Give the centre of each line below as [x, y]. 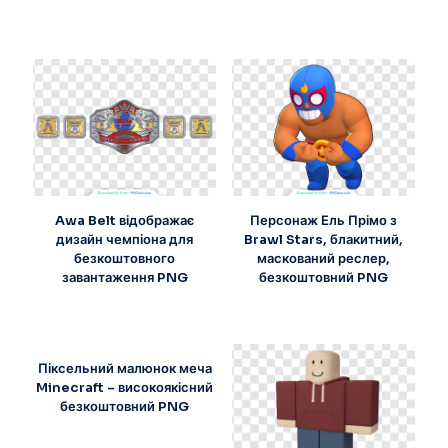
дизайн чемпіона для [125, 240]
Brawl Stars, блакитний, [323, 240]
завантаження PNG [124, 278]
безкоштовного [125, 259]
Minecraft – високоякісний [125, 388]
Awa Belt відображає [125, 221]
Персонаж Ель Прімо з [323, 221]
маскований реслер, [323, 259]
